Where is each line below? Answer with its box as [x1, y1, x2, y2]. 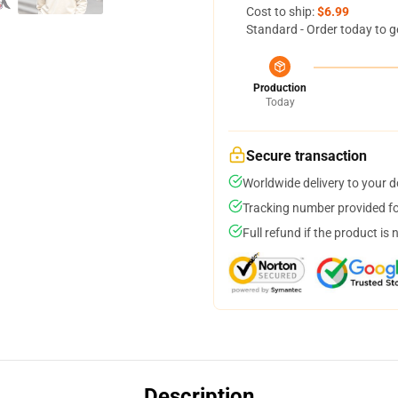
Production [253, 82, 306, 94]
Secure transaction [246, 147, 367, 164]
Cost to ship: [246, 4, 317, 19]
